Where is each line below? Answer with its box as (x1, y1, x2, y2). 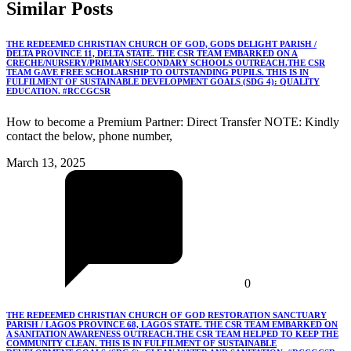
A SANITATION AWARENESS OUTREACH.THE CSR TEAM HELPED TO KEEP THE (6, 329, 338, 339)
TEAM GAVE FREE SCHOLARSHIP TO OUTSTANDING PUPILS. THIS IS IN (6, 67, 309, 78)
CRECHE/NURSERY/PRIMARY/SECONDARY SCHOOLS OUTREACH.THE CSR (6, 58, 325, 68)
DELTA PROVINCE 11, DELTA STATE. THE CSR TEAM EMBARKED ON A (6, 49, 298, 59)
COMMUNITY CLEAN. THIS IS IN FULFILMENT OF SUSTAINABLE (6, 338, 277, 349)
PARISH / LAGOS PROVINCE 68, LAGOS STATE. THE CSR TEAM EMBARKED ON (6, 320, 338, 330)
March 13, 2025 (6, 156, 85, 170)
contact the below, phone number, (6, 129, 172, 143)
